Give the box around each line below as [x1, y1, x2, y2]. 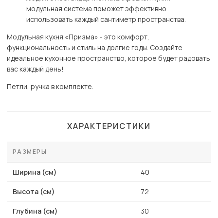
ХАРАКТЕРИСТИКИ [67, 121, 151, 132]
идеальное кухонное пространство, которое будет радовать [7, 54, 210, 63]
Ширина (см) [13, 167, 57, 177]
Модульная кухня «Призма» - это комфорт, [7, 32, 149, 42]
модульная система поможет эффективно [26, 4, 166, 14]
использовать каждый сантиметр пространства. [26, 15, 186, 24]
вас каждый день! [7, 64, 64, 74]
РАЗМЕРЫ [13, 147, 47, 156]
